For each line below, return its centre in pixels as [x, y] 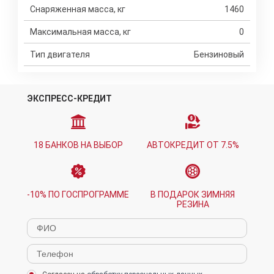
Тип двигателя [60, 54]
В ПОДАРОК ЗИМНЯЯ [193, 194]
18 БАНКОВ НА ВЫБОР [78, 145]
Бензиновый [219, 54]
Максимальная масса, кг [80, 32]
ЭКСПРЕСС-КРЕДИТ [69, 98]
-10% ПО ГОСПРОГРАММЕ [78, 194]
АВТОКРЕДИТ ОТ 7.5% [193, 145]
